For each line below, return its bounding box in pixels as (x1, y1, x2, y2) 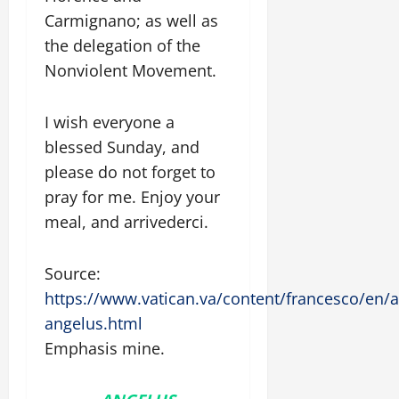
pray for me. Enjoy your (45, 186, 220, 208)
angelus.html (45, 313, 142, 334)
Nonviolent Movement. (45, 60, 216, 81)
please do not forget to (45, 161, 216, 183)
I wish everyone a (45, 111, 175, 133)
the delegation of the (45, 35, 200, 56)
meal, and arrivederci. (45, 211, 208, 232)
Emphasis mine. (45, 338, 165, 359)
